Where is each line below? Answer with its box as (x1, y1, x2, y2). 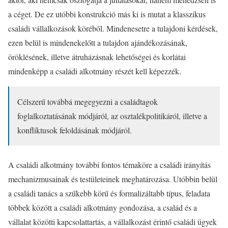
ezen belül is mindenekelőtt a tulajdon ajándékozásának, (8, 37, 187, 48)
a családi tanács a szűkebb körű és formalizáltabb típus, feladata (8, 187, 210, 198)
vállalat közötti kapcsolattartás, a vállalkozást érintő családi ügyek (8, 216, 217, 227)
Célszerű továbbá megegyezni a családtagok (17, 96, 158, 107)
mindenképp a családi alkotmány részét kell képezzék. (8, 65, 181, 76)
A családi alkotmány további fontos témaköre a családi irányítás (8, 159, 211, 170)
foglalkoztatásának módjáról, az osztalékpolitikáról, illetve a (17, 110, 207, 121)
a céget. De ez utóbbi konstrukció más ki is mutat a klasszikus (8, 8, 206, 19)
